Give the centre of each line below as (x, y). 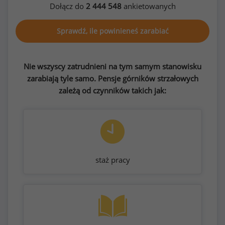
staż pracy (113, 160)
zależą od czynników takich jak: (113, 90)
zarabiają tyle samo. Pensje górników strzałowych (113, 78)
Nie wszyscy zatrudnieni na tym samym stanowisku (113, 66)
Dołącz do (68, 6)
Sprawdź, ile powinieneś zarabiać (113, 31)
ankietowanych (148, 6)
